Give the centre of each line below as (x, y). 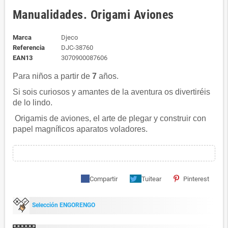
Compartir (104, 179)
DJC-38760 (77, 48)
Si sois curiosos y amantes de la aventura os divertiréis (111, 92)
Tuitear (151, 179)
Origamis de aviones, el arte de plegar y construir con (109, 118)
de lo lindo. (33, 103)
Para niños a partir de (52, 76)
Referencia (29, 48)
